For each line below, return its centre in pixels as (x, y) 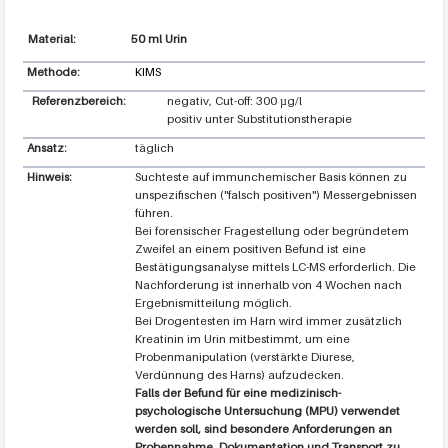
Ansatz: (48, 147)
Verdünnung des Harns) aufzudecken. (239, 374)
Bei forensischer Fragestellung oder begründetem (271, 230)
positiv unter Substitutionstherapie (259, 118)
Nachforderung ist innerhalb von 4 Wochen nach (268, 284)
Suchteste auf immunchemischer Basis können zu (270, 176)
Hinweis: (49, 176)
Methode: (54, 71)
